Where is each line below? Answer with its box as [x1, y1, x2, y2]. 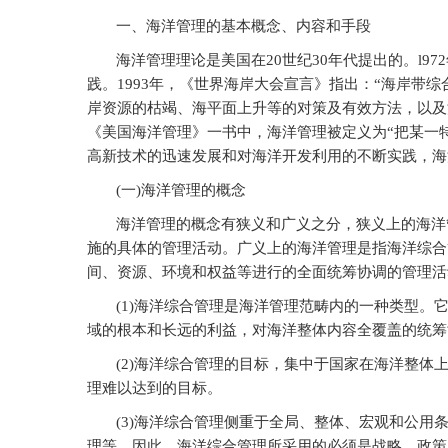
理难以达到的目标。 [87, 380, 222, 396]
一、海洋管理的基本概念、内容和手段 [116, 18, 371, 34]
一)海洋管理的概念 [121, 182, 246, 198]
